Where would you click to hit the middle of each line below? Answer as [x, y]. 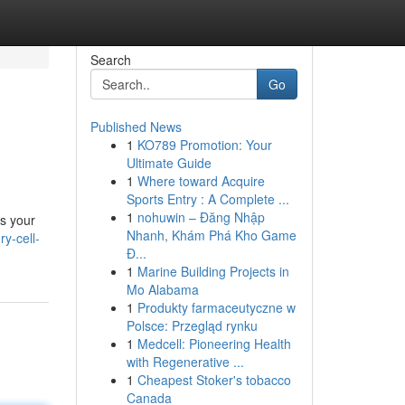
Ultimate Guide [169, 163]
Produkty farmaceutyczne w [216, 307]
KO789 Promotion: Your [204, 145]
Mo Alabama [162, 289]
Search [110, 60]
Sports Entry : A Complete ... [207, 199]
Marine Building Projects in [213, 271]
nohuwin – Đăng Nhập [201, 217]
